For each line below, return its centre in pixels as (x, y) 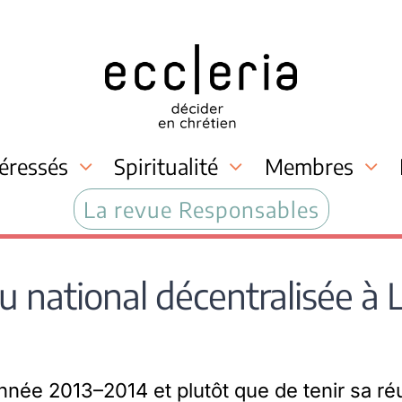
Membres (309, 166)
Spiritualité (166, 166)
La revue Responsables (201, 209)
